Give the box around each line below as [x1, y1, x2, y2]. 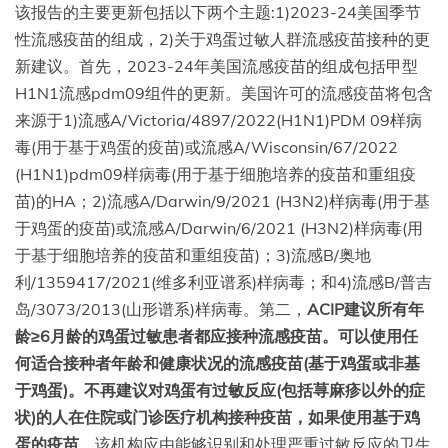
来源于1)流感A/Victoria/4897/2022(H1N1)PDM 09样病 [15, 109, 422, 130]
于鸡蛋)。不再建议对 [15, 379, 164, 400]
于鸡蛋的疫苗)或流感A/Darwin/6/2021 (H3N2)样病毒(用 [15, 217, 423, 238]
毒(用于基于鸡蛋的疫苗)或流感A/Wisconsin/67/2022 [15, 136, 398, 157]
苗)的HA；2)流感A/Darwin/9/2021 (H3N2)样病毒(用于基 [15, 190, 430, 211]
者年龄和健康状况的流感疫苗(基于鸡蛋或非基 [95, 352, 420, 373]
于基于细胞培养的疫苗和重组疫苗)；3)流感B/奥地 [15, 244, 371, 265]
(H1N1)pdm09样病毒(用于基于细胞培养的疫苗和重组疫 [15, 163, 416, 184]
